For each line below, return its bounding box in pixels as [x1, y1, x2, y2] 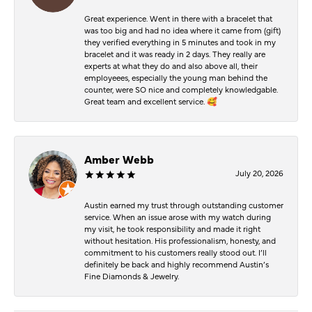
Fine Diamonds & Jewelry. [84, 270, 179, 281]
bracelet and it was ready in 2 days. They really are [84, 47, 265, 59]
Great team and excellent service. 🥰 [84, 95, 217, 107]
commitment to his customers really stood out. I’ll [84, 246, 267, 258]
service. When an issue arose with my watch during [84, 210, 271, 222]
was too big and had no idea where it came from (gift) [84, 24, 281, 36]
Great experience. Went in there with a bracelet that [84, 12, 272, 24]
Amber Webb [84, 150, 154, 166]
